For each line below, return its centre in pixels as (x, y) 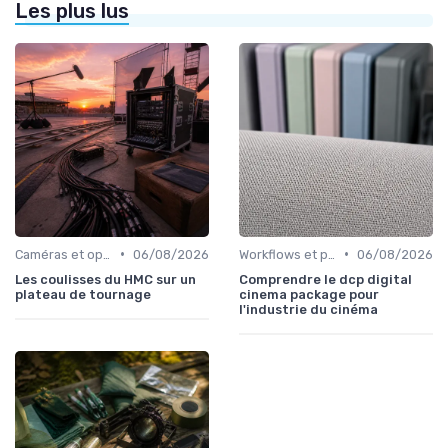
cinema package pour (309, 294)
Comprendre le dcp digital (325, 279)
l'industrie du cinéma (308, 309)
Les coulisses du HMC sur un (105, 279)
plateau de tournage (83, 294)
